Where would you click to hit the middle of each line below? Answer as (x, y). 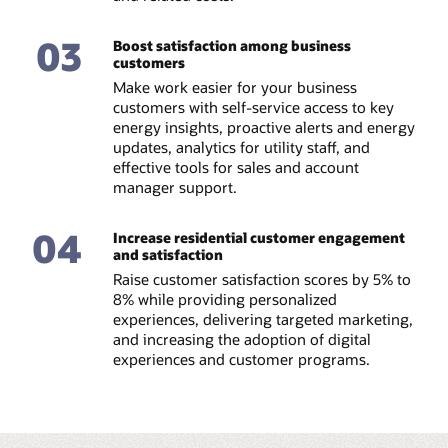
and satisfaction (167, 255)
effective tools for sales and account (235, 166)
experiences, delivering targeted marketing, (262, 318)
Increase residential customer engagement (258, 238)
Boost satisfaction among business (231, 46)
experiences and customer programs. (241, 358)
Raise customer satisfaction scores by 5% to (261, 278)
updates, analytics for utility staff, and (241, 146)
